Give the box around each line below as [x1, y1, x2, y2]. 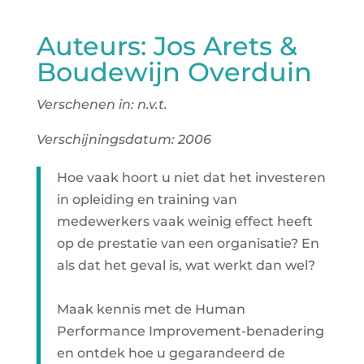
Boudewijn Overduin [36, 56, 312, 88]
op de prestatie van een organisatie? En [56, 236, 319, 251]
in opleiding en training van [56, 192, 237, 207]
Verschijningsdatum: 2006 [36, 132, 211, 147]
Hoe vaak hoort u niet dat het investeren [56, 170, 326, 185]
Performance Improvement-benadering [56, 323, 324, 339]
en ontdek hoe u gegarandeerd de [56, 345, 285, 361]
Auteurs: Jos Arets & [36, 30, 297, 62]
